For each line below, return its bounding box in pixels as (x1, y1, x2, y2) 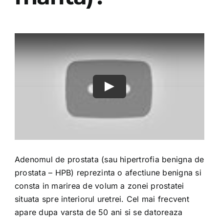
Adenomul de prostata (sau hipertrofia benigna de (14, 154, 204, 164)
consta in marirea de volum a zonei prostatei (14, 180, 184, 191)
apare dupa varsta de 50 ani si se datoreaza (14, 207, 183, 217)
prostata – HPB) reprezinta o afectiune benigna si (14, 167, 201, 177)
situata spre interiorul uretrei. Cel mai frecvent (14, 194, 189, 204)
